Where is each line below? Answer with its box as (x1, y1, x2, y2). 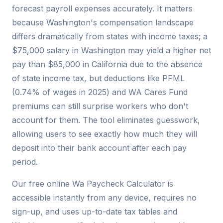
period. (12, 156, 38, 167)
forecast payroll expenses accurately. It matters (12, 3, 193, 13)
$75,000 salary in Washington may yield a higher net (12, 45, 211, 55)
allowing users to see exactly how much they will (12, 128, 197, 139)
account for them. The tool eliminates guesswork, (12, 114, 200, 125)
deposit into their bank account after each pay (12, 142, 187, 153)
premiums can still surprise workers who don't (12, 101, 188, 111)
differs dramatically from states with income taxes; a (12, 31, 208, 41)
